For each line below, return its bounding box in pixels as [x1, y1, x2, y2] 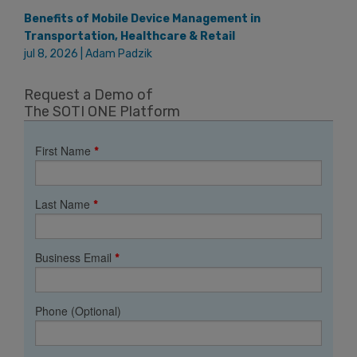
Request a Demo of [24, 86, 153, 104]
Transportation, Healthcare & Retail [24, 29, 235, 44]
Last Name [35, 196, 93, 213]
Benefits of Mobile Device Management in [24, 12, 261, 26]
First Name [35, 143, 94, 159]
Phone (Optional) [35, 303, 121, 320]
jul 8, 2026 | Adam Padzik [24, 47, 152, 61]
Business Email [35, 249, 115, 266]
